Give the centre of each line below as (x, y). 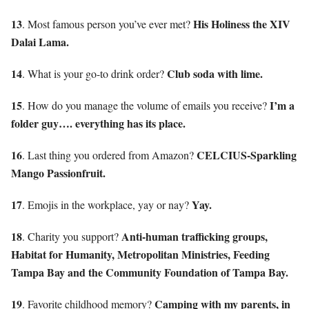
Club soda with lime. (215, 73)
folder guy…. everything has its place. (98, 123)
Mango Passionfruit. (58, 172)
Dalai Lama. (40, 41)
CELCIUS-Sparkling (247, 154)
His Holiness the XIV (242, 23)
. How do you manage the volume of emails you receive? (146, 105)
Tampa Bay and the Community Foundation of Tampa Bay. (150, 272)
